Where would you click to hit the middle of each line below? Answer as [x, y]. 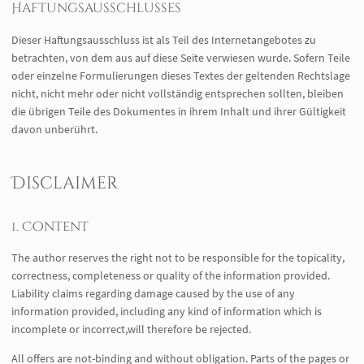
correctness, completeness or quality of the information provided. [171, 275]
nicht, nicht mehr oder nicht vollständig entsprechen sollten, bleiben [178, 93]
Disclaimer [65, 183]
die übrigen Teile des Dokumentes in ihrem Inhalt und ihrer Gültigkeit [179, 111]
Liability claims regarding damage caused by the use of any [153, 293]
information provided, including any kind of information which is [167, 311]
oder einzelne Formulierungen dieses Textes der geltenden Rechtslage [181, 75]
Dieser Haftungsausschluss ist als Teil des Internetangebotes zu [164, 39]
